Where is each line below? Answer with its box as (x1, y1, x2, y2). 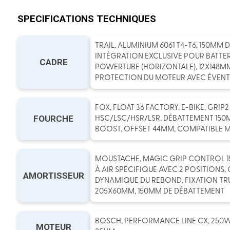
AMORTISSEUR (23, 170, 84, 181)
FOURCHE (33, 113, 74, 124)
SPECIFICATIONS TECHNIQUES (17, 13, 156, 25)
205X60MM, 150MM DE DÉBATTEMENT (94, 188, 224, 196)
